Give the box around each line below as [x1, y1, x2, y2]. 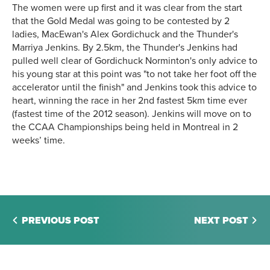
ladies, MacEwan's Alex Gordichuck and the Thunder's [12, 28, 238, 41]
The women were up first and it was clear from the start [12, 2, 242, 14]
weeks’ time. [12, 134, 65, 147]
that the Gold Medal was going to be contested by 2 [12, 15, 230, 28]
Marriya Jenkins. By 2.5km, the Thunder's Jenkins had [12, 42, 237, 54]
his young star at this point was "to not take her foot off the [12, 68, 257, 81]
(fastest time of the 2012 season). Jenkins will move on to [12, 108, 251, 121]
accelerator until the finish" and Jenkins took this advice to [12, 81, 257, 94]
